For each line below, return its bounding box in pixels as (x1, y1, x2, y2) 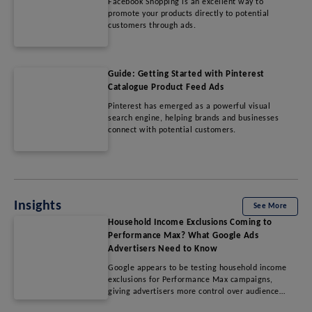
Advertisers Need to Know (108, 244, 217, 253)
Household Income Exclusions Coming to (108, 217, 272, 227)
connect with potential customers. (108, 125, 236, 134)
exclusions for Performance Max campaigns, (108, 275, 273, 284)
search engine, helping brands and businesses (108, 114, 279, 123)
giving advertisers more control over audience (108, 287, 279, 296)
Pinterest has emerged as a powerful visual (108, 102, 270, 111)
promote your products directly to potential (108, 9, 270, 18)
